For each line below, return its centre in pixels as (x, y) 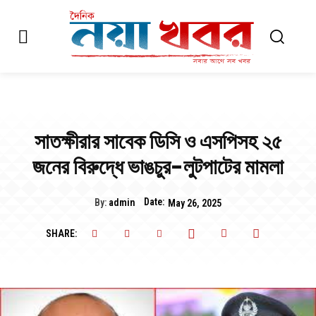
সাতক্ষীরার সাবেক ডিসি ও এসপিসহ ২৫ (158, 142)
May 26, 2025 (195, 203)
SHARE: (61, 234)
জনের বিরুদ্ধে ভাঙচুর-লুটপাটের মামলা (158, 168)
